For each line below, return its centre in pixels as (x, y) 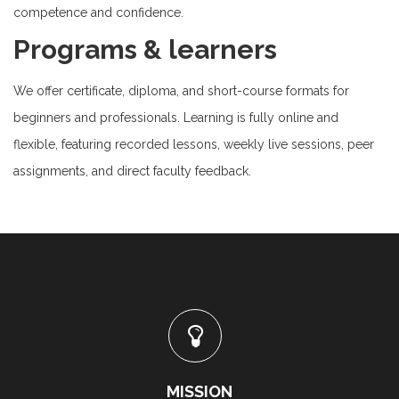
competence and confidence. (98, 12)
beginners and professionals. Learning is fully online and (176, 118)
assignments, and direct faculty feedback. (132, 171)
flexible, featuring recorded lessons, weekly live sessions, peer (194, 144)
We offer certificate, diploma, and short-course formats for (181, 91)
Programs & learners (145, 49)
